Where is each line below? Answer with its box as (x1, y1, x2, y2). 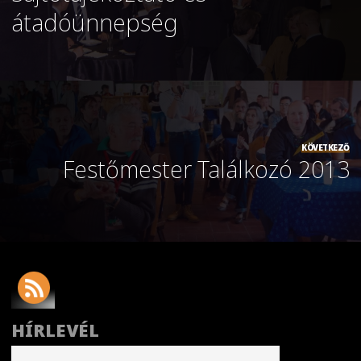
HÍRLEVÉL (11, 317, 100, 342)
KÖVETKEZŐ (301, 141, 350, 153)
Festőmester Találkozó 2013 (62, 152, 350, 185)
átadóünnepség (11, 6, 179, 39)
